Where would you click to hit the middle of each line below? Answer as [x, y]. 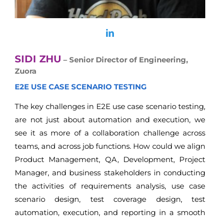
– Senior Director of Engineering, [125, 59]
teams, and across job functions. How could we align [110, 146]
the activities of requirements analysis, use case [110, 186]
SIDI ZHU [38, 59]
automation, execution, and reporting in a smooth [110, 212]
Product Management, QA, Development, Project [110, 159]
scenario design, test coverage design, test [110, 199]
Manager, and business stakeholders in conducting [110, 172]
